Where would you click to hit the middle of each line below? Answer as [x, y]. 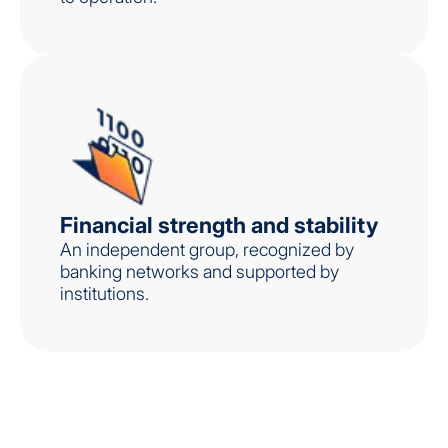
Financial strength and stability [219, 224]
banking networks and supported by [199, 271]
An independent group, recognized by [207, 249]
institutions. [104, 293]
